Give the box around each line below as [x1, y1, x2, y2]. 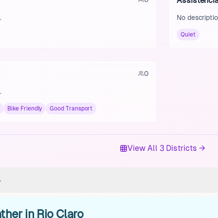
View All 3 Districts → [127, 144, 205, 153]
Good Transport [50, 105, 93, 112]
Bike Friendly [7, 105, 42, 112]
